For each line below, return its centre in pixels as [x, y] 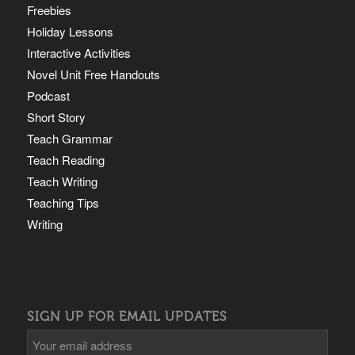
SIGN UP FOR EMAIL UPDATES [127, 316]
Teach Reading [65, 159]
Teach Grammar [69, 138]
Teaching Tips [63, 202]
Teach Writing [62, 181]
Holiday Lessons [70, 31]
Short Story [56, 116]
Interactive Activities [78, 52]
